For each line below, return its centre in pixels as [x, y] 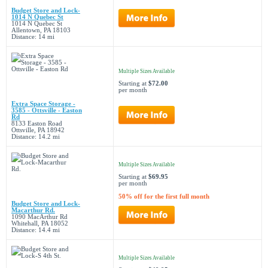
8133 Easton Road [37, 124]
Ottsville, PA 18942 [38, 130]
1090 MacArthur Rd [39, 217]
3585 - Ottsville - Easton [47, 110]
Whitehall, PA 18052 [40, 223]
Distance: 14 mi [33, 37]
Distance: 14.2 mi [36, 137]
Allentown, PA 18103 [41, 30]
